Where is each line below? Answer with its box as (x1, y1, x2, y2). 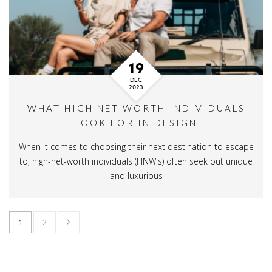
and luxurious (109, 170, 163, 182)
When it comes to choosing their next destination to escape (18, 141, 254, 152)
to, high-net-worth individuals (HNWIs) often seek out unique (19, 155, 253, 167)
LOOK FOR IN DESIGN (75, 117, 197, 128)
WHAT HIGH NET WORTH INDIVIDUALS (27, 103, 245, 114)
